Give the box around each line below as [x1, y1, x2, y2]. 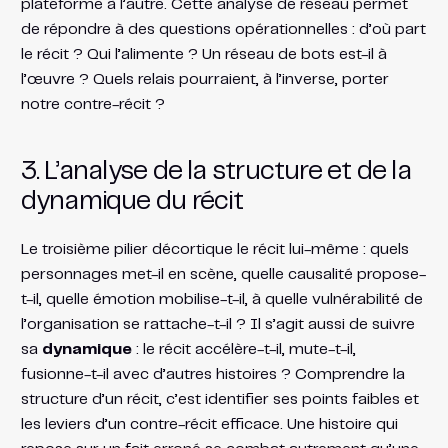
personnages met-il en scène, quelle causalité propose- [20, 266, 426, 282]
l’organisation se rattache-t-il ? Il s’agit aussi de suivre [20, 316, 415, 332]
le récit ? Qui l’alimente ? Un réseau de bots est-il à [20, 46, 387, 62]
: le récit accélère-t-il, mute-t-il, [131, 341, 356, 357]
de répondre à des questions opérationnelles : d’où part [20, 21, 426, 37]
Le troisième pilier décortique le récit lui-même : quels [20, 241, 409, 257]
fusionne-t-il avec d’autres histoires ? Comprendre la [20, 366, 405, 382]
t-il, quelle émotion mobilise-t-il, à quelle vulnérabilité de [20, 291, 423, 307]
